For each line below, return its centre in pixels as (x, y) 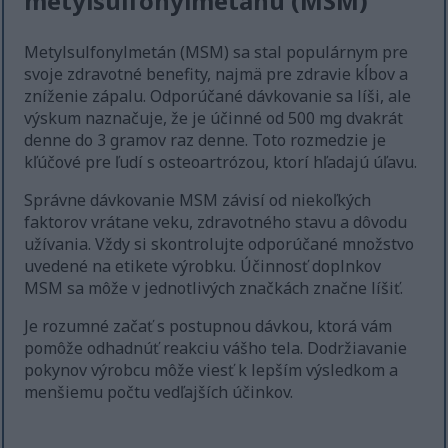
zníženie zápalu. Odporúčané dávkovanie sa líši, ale (218, 96)
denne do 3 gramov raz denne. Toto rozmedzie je (205, 140)
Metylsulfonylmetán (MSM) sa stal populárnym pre (216, 52)
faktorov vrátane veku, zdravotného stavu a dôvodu (216, 222)
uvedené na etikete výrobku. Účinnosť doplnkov (203, 266)
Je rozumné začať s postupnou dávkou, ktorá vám (208, 326)
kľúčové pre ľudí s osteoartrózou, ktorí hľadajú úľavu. (221, 162)
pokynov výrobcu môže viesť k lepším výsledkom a (211, 370)
